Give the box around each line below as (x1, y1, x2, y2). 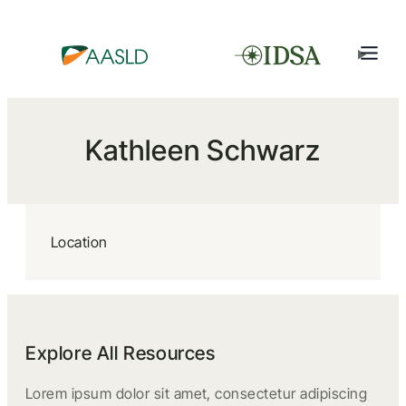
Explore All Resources (25, 342, 216, 364)
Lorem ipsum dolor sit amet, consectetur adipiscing (25, 384, 368, 402)
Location (51, 233, 108, 251)
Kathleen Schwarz (84, 133, 322, 168)
